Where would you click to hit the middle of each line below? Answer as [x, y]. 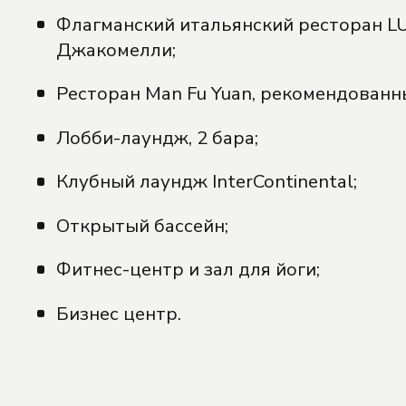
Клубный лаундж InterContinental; [206, 182]
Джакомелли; [116, 49]
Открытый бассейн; [142, 225]
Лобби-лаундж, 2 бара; [157, 137]
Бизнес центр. [118, 313]
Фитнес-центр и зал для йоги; [188, 270]
